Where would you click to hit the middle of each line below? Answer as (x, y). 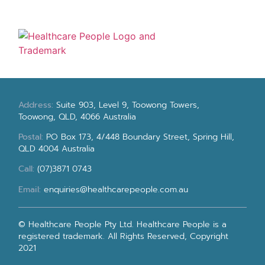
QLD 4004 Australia (57, 149)
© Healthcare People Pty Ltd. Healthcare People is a (123, 225)
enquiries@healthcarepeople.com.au (116, 189)
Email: (30, 189)
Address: (38, 105)
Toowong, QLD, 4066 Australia (77, 117)
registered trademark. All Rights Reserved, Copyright (124, 237)
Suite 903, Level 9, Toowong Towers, (128, 105)
